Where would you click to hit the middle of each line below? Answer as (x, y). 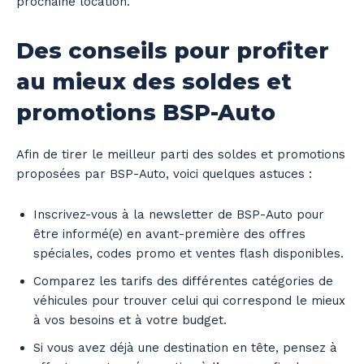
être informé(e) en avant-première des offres (169, 234)
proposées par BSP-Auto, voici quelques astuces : (164, 173)
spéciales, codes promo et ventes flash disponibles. (188, 253)
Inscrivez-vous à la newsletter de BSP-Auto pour (179, 214)
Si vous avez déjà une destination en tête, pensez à (185, 347)
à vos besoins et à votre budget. (130, 320)
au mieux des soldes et (154, 81)
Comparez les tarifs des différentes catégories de (183, 281)
